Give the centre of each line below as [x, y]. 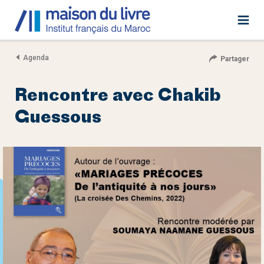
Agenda [36, 58]
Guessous [58, 118]
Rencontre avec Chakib [118, 96]
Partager [235, 59]
